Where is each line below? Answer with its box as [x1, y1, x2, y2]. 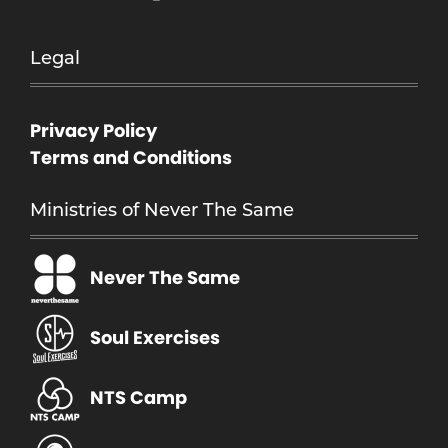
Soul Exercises [90, 325, 220, 351]
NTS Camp [90, 385, 187, 411]
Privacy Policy [30, 118, 157, 144]
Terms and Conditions [30, 145, 232, 171]
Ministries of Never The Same [30, 199, 294, 222]
